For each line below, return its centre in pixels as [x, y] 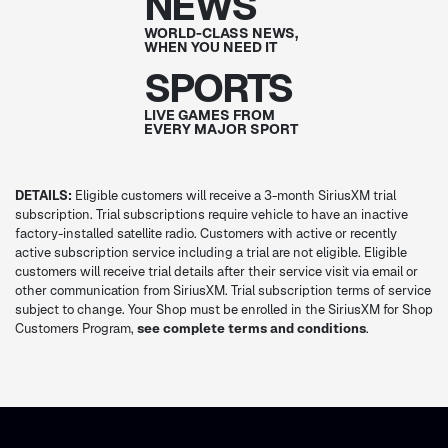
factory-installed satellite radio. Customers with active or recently [206, 234]
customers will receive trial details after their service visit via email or [216, 272]
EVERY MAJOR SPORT [220, 129]
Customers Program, [76, 329]
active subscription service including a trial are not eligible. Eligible [211, 253]
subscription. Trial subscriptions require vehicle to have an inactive [211, 215]
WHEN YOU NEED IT [210, 47]
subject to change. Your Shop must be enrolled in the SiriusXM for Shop [224, 310]
